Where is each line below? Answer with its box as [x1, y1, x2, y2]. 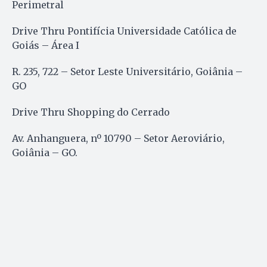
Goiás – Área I [12, 39, 79, 51]
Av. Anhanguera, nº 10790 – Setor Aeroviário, [12, 132, 225, 144]
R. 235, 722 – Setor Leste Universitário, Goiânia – [12, 65, 243, 77]
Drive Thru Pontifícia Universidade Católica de [12, 24, 237, 37]
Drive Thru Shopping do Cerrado [12, 105, 170, 118]
